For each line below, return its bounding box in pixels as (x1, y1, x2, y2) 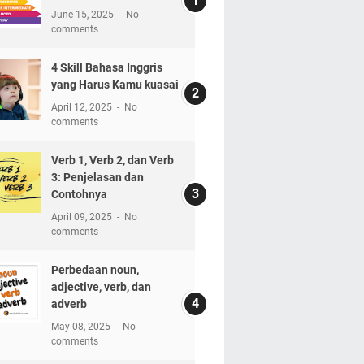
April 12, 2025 (50, 101, 115, 113)
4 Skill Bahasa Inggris (50, 60, 162, 74)
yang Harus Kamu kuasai (50, 77, 179, 91)
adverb (50, 297, 87, 310)
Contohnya (50, 187, 107, 201)
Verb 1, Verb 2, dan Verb (50, 153, 174, 167)
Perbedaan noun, (50, 262, 139, 276)
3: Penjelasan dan (50, 170, 144, 184)
